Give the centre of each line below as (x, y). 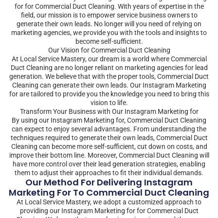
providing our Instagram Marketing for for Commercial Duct (109, 210)
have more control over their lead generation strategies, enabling (109, 164)
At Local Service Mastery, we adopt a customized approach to (109, 202)
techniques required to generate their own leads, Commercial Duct (109, 137)
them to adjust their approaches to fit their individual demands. (109, 173)
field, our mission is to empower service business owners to (109, 15)
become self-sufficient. (109, 41)
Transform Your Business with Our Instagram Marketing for (109, 111)
